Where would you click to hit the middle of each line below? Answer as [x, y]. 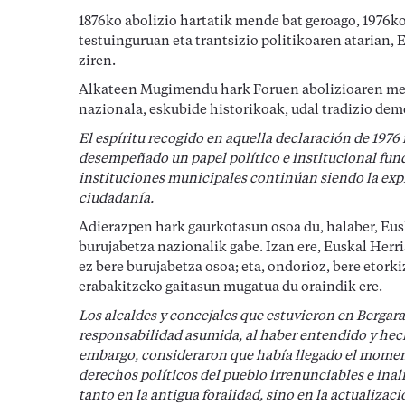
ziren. [97, 62]
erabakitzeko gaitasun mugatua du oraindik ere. [231, 288]
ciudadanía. [116, 199]
